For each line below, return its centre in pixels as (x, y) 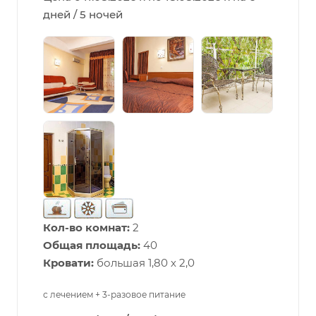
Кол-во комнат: (86, 227)
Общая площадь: (92, 245)
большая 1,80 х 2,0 (144, 262)
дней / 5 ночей (83, 14)
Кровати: (68, 262)
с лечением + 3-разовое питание (114, 294)
